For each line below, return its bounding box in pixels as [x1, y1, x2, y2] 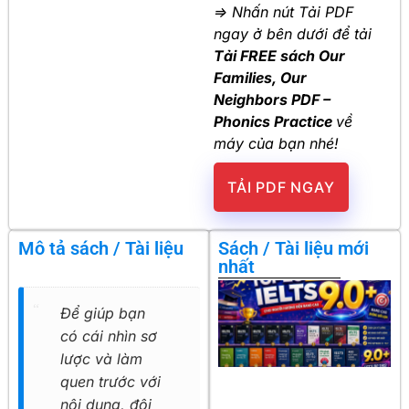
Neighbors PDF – [214, 89, 330, 109]
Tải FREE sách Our [214, 46, 345, 65]
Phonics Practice [214, 111, 336, 131]
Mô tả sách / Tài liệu [18, 237, 184, 260]
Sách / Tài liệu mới [218, 237, 370, 260]
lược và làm [60, 350, 142, 369]
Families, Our [214, 68, 307, 87]
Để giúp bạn [60, 304, 145, 323]
